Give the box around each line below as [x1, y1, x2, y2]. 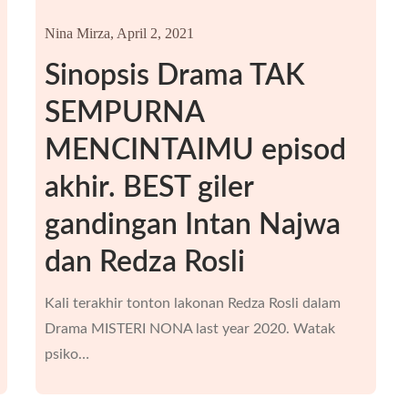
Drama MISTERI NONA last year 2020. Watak [44, 321, 335, 336]
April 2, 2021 [116, 25, 194, 41]
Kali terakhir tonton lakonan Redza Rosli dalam [44, 296, 341, 311]
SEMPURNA [44, 98, 204, 127]
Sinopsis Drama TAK [44, 61, 305, 90]
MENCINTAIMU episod [44, 136, 346, 165]
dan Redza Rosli [44, 248, 245, 277]
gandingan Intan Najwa [44, 210, 341, 240]
